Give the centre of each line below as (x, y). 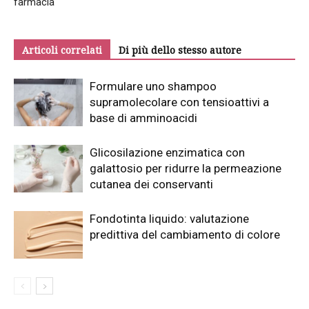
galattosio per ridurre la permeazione (186, 168)
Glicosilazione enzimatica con (167, 152)
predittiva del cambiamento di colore (185, 234)
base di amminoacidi (143, 118)
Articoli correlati (62, 50)
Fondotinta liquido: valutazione (169, 218)
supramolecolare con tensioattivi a (179, 102)
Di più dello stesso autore (180, 50)
